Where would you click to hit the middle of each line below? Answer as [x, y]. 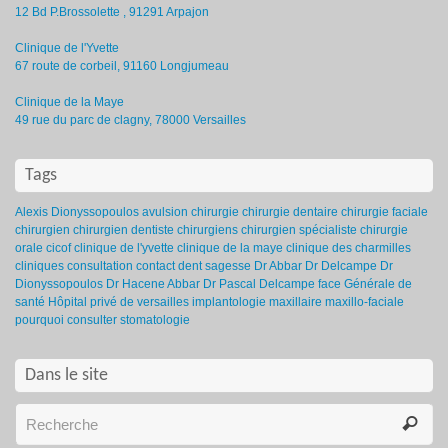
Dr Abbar [278, 266]
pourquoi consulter [66, 320]
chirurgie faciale [384, 212]
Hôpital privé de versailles [118, 302]
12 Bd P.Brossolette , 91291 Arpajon [112, 12]
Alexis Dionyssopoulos [77, 212]
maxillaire [295, 302]
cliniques [39, 266]
